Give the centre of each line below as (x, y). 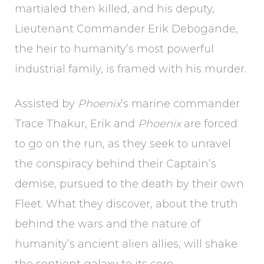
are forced (209, 124)
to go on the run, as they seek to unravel (123, 144)
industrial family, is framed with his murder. (131, 69)
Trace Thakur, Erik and (76, 124)
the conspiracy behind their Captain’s (115, 164)
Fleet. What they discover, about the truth (126, 204)
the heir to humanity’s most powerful (114, 49)
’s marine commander (180, 104)
